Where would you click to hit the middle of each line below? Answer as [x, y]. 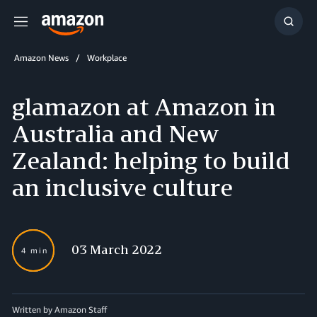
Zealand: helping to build [151, 160]
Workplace [107, 58]
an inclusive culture [122, 187]
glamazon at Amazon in [144, 106]
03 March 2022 [117, 249]
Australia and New [116, 133]
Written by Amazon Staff [59, 310]
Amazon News [41, 58]
